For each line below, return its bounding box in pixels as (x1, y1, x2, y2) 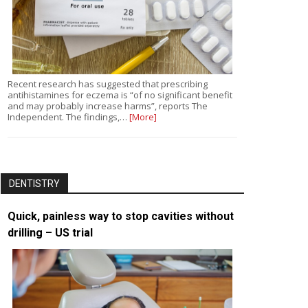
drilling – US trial (8, 226, 93, 240)
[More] (129, 111, 157, 124)
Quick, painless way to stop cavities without (8, 210, 234, 223)
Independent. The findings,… (8, 111, 129, 124)
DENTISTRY (9, 178, 60, 190)
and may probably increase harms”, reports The (8, 100, 208, 113)
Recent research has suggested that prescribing (8, 78, 208, 91)
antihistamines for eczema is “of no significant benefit (8, 89, 232, 102)
